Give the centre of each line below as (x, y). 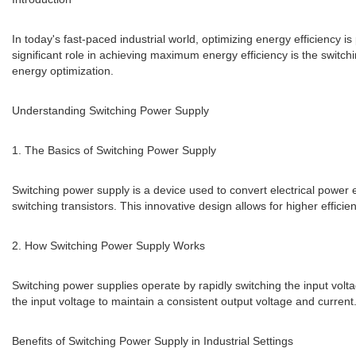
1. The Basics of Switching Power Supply (114, 151)
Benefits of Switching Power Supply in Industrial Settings (153, 341)
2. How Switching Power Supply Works (108, 246)
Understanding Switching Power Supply (110, 111)
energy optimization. (63, 71)
